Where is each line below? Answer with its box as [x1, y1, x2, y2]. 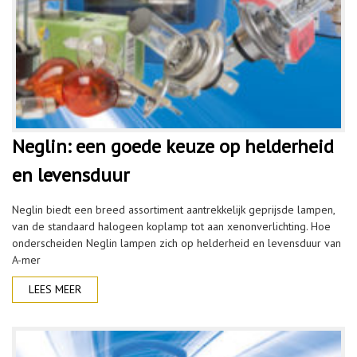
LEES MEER [29, 282, 81, 296]
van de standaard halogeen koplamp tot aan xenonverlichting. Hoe [12, 219, 331, 233]
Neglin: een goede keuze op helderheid [12, 134, 334, 159]
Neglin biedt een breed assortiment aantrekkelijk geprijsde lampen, [12, 202, 335, 217]
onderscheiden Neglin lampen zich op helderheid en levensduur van [12, 236, 341, 250]
